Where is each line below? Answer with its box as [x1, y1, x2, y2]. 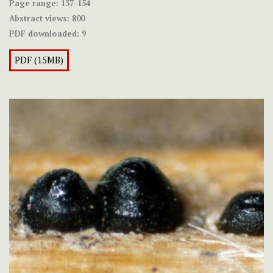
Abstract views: [9, 12, 69, 24]
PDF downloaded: [9, 27, 79, 39]
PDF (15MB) [15, 54, 63, 66]
